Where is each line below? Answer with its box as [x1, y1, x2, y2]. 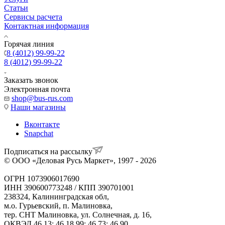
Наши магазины [11, 103, 66, 112]
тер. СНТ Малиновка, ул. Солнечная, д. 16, [4, 210, 152, 219]
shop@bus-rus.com [12, 94, 73, 103]
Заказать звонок [4, 76, 58, 85]
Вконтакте [24, 120, 60, 129]
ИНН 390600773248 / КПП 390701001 [4, 183, 134, 192]
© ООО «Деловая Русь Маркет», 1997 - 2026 [4, 156, 156, 165]
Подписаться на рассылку [4, 147, 92, 156]
